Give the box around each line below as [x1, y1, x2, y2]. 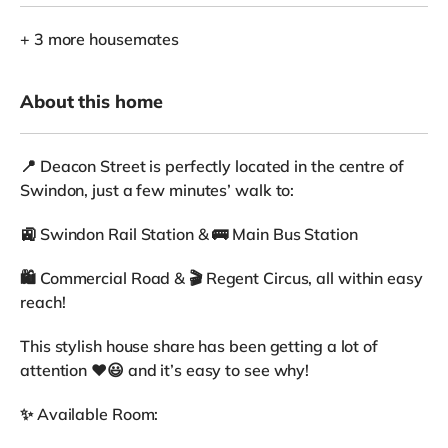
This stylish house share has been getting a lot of [20, 335, 378, 356]
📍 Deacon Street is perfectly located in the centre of [20, 155, 404, 176]
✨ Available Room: [20, 403, 159, 424]
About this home [20, 89, 163, 113]
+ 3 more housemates [20, 28, 180, 49]
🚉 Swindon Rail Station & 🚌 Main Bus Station [20, 223, 358, 244]
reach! [20, 291, 66, 312]
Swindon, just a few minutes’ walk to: [20, 179, 295, 200]
